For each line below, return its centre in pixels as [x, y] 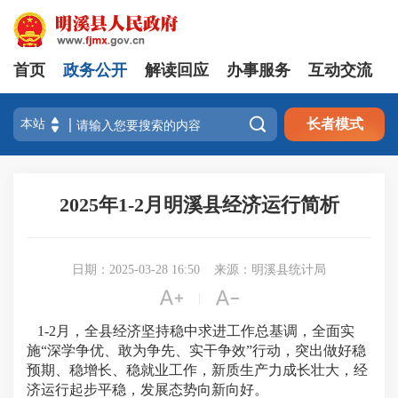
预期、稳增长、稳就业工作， [119, 370]
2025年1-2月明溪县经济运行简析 [199, 205]
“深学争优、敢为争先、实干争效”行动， [168, 350]
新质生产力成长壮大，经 [290, 370]
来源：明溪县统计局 [270, 270]
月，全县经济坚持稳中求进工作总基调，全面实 [205, 331]
